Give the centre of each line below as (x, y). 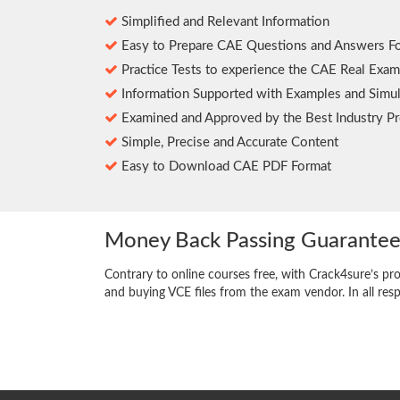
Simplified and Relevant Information (224, 22)
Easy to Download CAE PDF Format (225, 167)
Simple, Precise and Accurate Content (228, 143)
